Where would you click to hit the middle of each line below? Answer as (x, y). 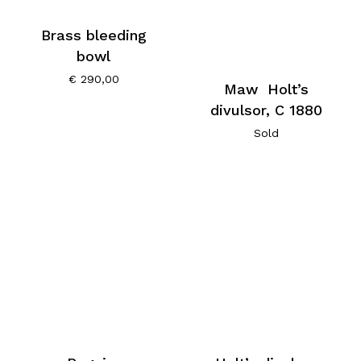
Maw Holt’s (266, 89)
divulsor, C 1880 (266, 110)
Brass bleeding (93, 35)
